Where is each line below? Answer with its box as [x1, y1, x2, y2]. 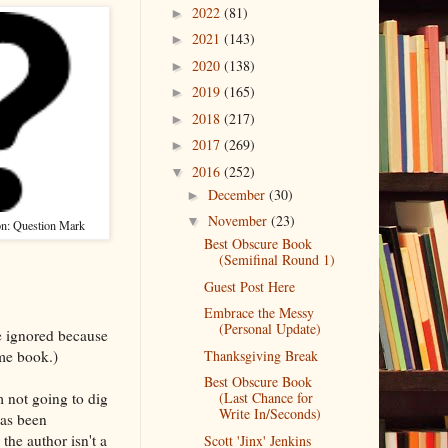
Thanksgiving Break [204, 345, 319, 365]
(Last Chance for [219, 388, 314, 408]
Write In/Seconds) [219, 404, 322, 424]
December [208, 184, 270, 204]
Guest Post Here [204, 276, 296, 296]
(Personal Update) [219, 319, 322, 339]
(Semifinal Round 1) [219, 250, 336, 270]
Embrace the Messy [204, 303, 315, 323]
